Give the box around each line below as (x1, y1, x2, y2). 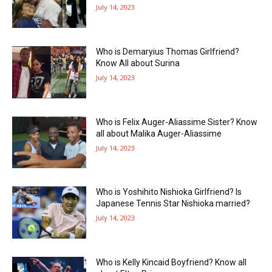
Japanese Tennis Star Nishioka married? (96, 199, 251, 209)
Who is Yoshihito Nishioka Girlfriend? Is (96, 187, 242, 197)
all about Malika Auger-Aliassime (96, 128, 222, 138)
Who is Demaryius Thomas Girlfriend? (96, 46, 240, 56)
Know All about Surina (96, 58, 180, 68)
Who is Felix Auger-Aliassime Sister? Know (96, 117, 258, 127)
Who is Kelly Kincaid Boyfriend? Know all (96, 257, 247, 267)
